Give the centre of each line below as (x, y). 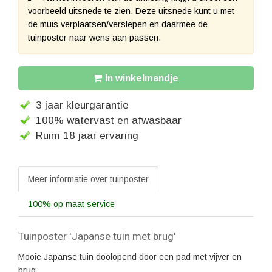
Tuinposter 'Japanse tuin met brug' (97, 236)
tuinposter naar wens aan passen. (94, 38)
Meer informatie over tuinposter (88, 179)
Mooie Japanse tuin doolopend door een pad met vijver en (130, 257)
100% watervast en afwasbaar (109, 121)
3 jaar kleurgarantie (82, 105)
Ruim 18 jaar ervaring (87, 136)
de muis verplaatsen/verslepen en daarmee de (118, 25)
